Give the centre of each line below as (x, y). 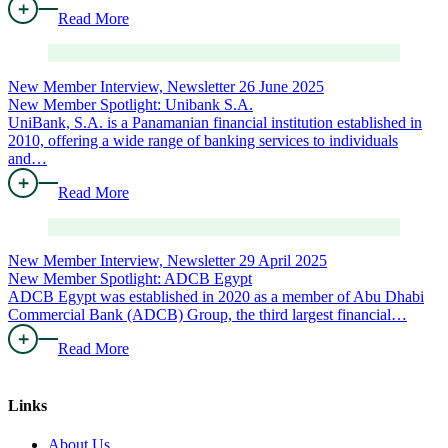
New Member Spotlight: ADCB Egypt (130, 278)
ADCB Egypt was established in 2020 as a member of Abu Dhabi (216, 296)
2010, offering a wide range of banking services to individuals (203, 140)
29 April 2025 (283, 260)
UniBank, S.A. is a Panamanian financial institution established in (215, 122)
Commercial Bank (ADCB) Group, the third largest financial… (207, 314)
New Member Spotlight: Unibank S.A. (130, 104)
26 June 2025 (281, 86)
